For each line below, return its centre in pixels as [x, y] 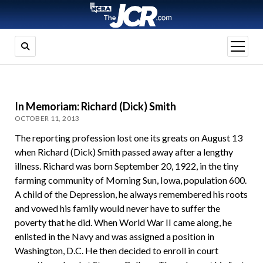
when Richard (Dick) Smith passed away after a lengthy [124, 152]
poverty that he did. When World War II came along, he [123, 222]
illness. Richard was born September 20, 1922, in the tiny [126, 166]
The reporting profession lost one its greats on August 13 [128, 138]
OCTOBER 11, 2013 [47, 119]
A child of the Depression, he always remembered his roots [131, 194]
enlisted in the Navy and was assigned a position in [114, 237]
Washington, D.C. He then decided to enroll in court [116, 251]
